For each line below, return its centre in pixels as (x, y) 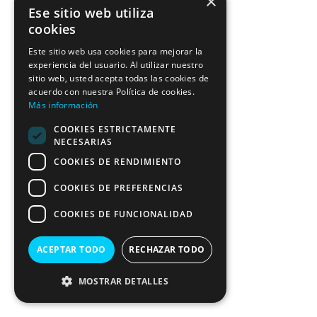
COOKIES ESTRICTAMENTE (115, 129)
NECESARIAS (83, 142)
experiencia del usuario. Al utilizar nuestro (116, 65)
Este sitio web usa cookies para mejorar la (116, 51)
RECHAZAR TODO (167, 249)
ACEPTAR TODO (71, 249)
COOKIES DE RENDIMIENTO (117, 161)
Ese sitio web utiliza (91, 13)
